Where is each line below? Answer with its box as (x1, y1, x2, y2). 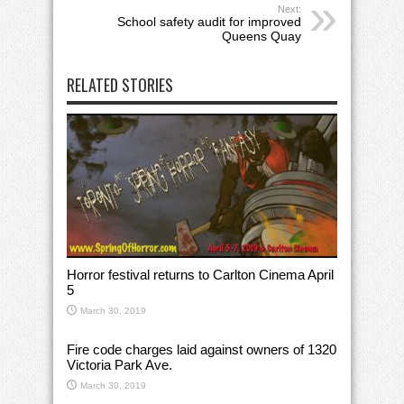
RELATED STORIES (67, 73, 173, 97)
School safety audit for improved (117, 14, 301, 30)
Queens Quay (222, 29, 301, 44)
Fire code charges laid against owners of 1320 (67, 342, 336, 358)
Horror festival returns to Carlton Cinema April (67, 267, 334, 283)
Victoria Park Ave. (67, 357, 172, 373)
